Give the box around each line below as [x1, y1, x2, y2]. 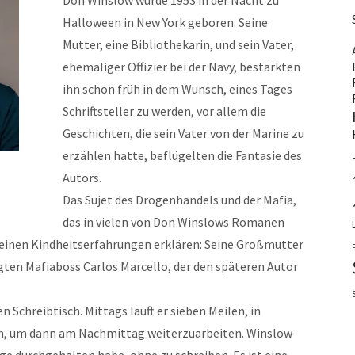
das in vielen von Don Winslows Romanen [63, 214, 284, 230]
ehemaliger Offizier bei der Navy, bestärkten [63, 59, 300, 74]
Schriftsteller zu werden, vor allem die [63, 103, 266, 119]
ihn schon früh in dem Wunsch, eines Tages [63, 81, 292, 97]
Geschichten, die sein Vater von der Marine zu [63, 125, 304, 141]
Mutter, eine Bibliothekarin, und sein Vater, [63, 36, 294, 52]
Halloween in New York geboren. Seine [63, 14, 268, 30]
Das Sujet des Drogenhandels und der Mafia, [63, 192, 296, 208]
